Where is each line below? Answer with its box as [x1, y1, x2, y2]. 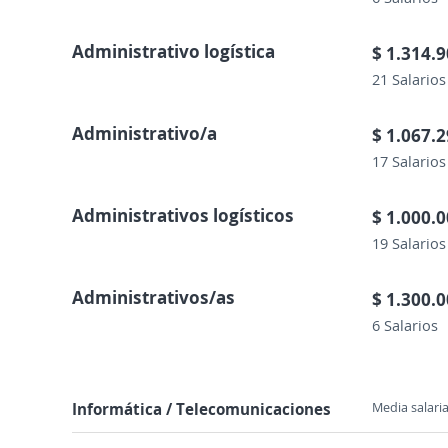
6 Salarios [372, 315, 438, 335]
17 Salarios [372, 151, 446, 171]
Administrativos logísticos [72, 203, 294, 227]
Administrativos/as [72, 285, 235, 309]
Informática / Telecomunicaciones [72, 398, 331, 420]
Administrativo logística [72, 39, 275, 63]
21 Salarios [372, 69, 446, 89]
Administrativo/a [72, 121, 217, 145]
